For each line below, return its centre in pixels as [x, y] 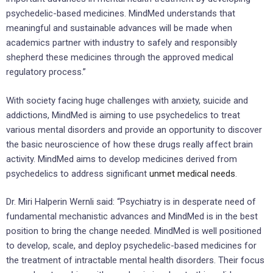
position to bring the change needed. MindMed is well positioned [134, 231]
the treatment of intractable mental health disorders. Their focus [135, 261]
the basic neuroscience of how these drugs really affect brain [129, 144]
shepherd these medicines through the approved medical [120, 58]
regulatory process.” [46, 72]
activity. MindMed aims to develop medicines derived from [122, 159]
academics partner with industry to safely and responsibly [122, 43]
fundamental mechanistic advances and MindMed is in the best [132, 217]
